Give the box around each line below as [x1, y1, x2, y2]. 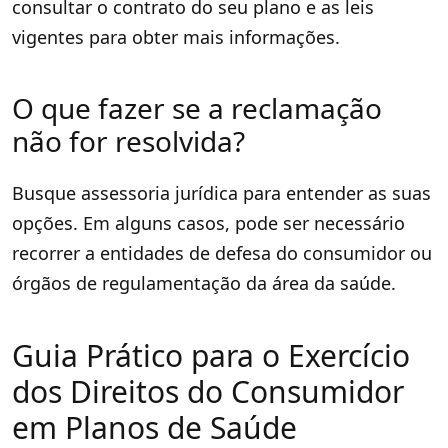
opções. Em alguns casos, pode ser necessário [12, 211, 405, 236]
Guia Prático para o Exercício [12, 335, 410, 377]
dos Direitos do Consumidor [12, 371, 404, 413]
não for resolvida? [12, 122, 245, 161]
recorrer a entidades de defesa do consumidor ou [12, 241, 432, 266]
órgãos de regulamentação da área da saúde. [12, 271, 396, 296]
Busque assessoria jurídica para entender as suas [12, 181, 431, 206]
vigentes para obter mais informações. [12, 25, 340, 50]
